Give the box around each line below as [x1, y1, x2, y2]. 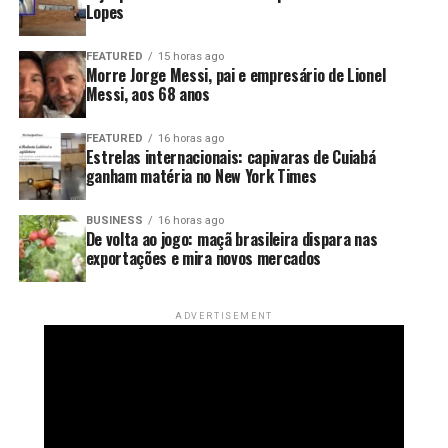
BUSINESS [85, 214, 143, 228]
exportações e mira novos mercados [85, 246, 322, 271]
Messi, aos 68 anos [85, 82, 210, 107]
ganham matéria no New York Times [85, 164, 317, 189]
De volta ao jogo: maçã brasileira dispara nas [85, 227, 378, 252]
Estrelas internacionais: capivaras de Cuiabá [85, 145, 376, 170]
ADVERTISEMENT [174, 311, 274, 322]
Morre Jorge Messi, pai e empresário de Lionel [85, 63, 386, 88]
